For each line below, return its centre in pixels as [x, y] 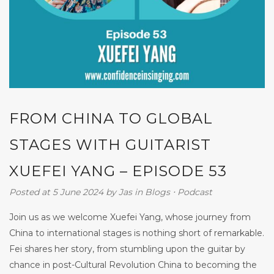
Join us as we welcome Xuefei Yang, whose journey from [130, 217]
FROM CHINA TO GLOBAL [111, 118]
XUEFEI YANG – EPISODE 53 [118, 171]
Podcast [195, 192]
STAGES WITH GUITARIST [110, 144]
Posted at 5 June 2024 [56, 192]
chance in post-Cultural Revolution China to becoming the [133, 265]
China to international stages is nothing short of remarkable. [137, 233]
